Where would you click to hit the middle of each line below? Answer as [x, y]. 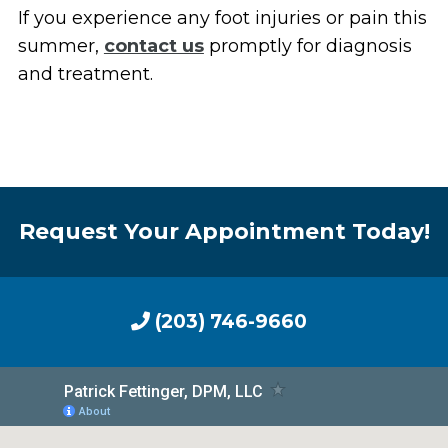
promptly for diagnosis [307, 46]
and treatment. [85, 74]
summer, [60, 46]
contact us [153, 46]
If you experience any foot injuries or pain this [222, 18]
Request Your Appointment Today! [224, 232]
